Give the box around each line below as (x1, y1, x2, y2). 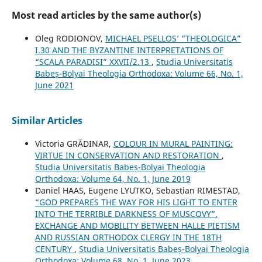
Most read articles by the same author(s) (11, 8, 201, 22)
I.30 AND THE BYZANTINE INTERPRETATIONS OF (35, 44, 223, 56)
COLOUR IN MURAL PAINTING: (113, 137, 233, 149)
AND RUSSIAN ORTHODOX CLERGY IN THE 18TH (35, 231, 222, 243)
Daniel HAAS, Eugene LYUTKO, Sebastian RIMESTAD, (35, 184, 240, 196)
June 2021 (35, 79, 74, 91)
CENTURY (35, 243, 74, 254)
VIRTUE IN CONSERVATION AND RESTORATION (35, 149, 222, 161)
